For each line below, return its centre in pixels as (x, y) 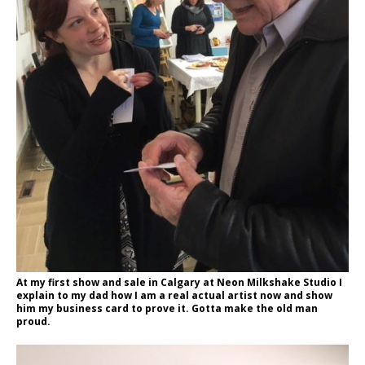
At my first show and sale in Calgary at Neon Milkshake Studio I (179, 283)
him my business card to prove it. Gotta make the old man (167, 309)
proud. (33, 322)
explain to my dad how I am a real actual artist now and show (174, 296)
